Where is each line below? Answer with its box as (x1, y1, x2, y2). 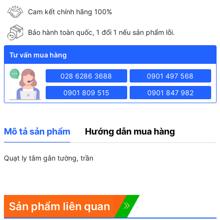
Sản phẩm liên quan (8, 199, 110, 213)
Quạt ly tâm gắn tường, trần (3, 153, 93, 162)
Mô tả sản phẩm (3, 126, 70, 137)
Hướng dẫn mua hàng (84, 126, 175, 137)
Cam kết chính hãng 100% (28, 7, 112, 16)
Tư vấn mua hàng (9, 50, 67, 59)
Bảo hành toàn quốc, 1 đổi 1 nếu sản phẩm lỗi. (28, 28, 175, 37)
